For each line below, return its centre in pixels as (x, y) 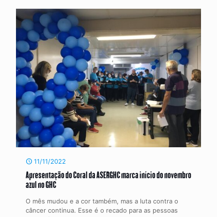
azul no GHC (41, 184)
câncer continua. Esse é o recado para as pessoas (102, 210)
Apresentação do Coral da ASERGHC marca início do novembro (108, 175)
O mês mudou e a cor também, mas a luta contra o (102, 201)
